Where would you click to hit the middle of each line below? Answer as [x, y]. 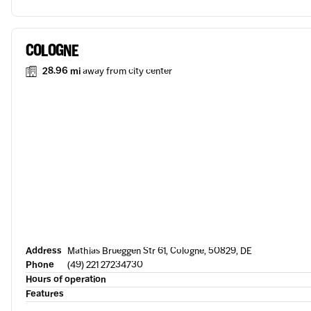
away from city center [127, 71]
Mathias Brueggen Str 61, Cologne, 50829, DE [160, 251]
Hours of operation [66, 279]
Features [45, 294]
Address [44, 251]
